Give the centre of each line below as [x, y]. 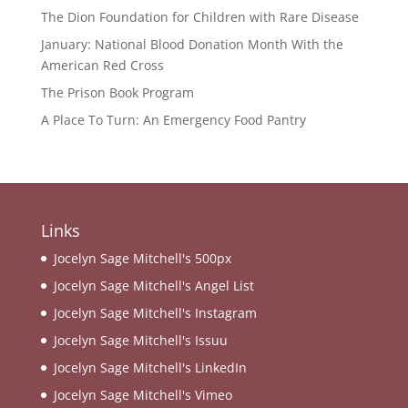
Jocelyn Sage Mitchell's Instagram [155, 312]
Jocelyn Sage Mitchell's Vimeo [143, 394]
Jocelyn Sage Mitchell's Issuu [140, 340]
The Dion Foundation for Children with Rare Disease [199, 16]
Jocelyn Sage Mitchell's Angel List [153, 285]
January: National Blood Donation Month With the [192, 44]
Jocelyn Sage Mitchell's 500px [142, 258]
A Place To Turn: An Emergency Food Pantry [173, 119]
